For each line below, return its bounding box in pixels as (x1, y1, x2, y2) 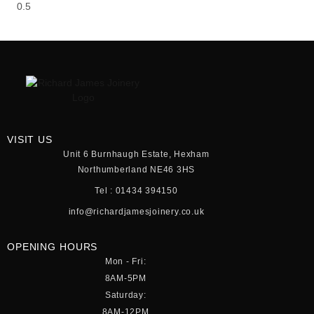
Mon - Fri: (104, 256, 146, 266)
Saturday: (104, 289, 146, 300)
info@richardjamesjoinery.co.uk (68, 206, 205, 217)
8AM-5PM (104, 273, 146, 283)
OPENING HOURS (7, 240, 98, 252)
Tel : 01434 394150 (95, 185, 178, 196)
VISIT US (7, 133, 53, 145)
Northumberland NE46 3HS (77, 164, 196, 175)
